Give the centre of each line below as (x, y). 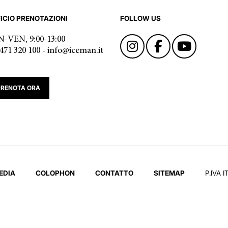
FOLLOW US (140, 18)
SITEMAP (169, 173)
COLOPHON (55, 173)
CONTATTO (114, 173)
